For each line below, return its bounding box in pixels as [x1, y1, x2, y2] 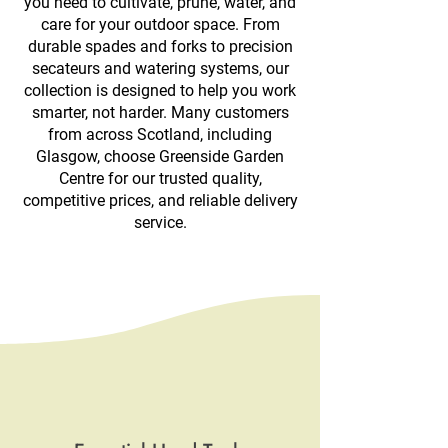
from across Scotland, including [48, 125, 272, 145]
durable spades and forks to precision [27, 37, 293, 57]
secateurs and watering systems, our [31, 59, 289, 79]
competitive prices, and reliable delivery [22, 191, 298, 211]
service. [133, 213, 187, 233]
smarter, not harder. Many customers [31, 103, 289, 123]
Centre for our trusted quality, [58, 169, 262, 189]
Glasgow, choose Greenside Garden [36, 147, 284, 167]
